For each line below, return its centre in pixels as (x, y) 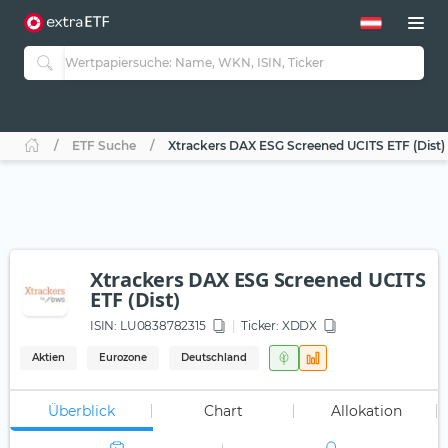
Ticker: (260, 326)
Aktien (48, 358)
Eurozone (123, 358)
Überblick (81, 411)
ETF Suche (104, 146)
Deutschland (214, 358)
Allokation (367, 411)
